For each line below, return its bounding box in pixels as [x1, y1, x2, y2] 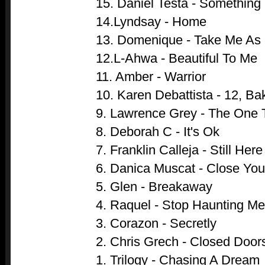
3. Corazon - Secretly [96, 215, 216, 231]
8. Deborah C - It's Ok [96, 124, 219, 139]
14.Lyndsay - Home [96, 14, 206, 29]
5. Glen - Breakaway [96, 179, 212, 194]
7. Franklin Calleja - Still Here [96, 142, 263, 157]
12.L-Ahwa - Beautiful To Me [96, 50, 257, 66]
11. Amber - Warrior [96, 69, 206, 84]
